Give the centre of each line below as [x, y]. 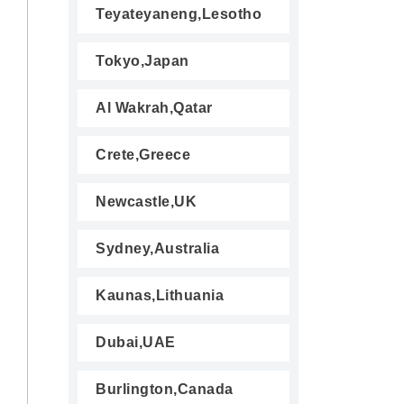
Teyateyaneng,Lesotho [179, 14]
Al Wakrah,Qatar [154, 108]
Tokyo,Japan [142, 61]
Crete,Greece [143, 155]
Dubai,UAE [136, 342]
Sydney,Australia [157, 248]
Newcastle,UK [146, 202]
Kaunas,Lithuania [160, 295]
